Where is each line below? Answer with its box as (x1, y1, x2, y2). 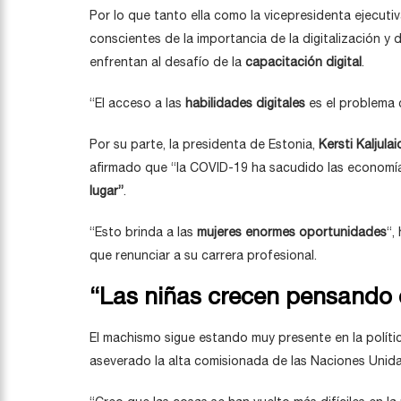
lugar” (90, 183, 124, 198)
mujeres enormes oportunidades (197, 225, 387, 239)
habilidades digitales (185, 96, 305, 110)
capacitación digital (245, 55, 362, 69)
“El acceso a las (90, 96, 185, 110)
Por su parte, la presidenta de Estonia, (90, 137, 315, 151)
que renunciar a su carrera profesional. (90, 248, 317, 262)
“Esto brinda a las (90, 225, 197, 239)
